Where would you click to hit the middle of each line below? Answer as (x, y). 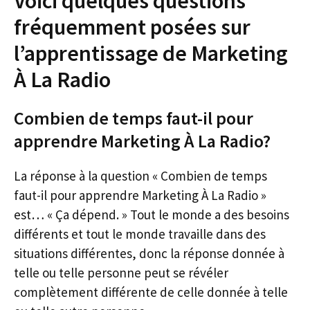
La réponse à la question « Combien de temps (140, 176)
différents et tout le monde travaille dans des (140, 234)
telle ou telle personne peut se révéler (121, 273)
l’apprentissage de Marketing (151, 53)
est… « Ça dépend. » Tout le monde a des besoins (152, 215)
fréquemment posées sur (132, 27)
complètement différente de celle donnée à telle (151, 292)
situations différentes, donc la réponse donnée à (149, 253)
